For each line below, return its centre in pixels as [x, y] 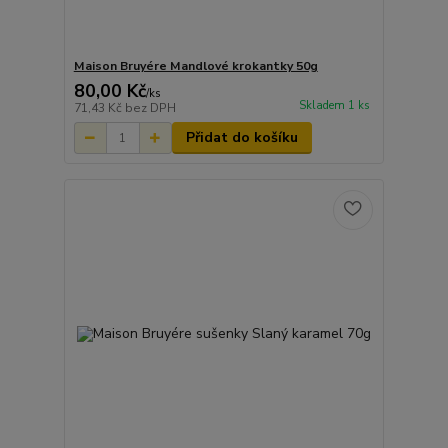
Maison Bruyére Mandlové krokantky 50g [195, 66]
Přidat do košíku [241, 138]
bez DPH [150, 108]
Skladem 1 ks [334, 106]
